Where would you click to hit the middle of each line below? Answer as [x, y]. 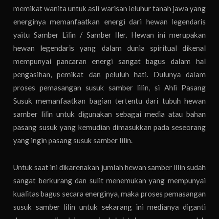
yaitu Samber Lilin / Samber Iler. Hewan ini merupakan [109, 35]
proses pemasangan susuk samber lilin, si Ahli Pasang [109, 88]
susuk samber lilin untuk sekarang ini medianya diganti [109, 207]
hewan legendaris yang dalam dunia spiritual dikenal [109, 48]
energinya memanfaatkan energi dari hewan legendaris [109, 22]
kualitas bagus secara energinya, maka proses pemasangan [109, 193]
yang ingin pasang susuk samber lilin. [73, 141]
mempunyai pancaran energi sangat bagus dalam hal [109, 61]
